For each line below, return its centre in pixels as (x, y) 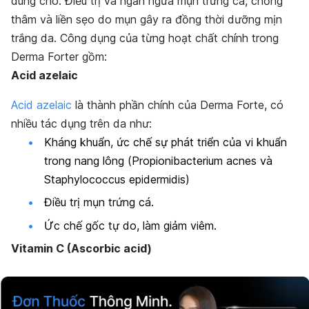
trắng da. (36, 38)
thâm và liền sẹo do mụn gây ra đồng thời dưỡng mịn (147, 19)
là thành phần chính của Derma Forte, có (178, 104)
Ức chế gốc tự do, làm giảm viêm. (130, 225)
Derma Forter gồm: (61, 56)
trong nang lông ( (88, 160)
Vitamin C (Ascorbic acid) (81, 248)
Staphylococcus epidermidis (115, 179)
